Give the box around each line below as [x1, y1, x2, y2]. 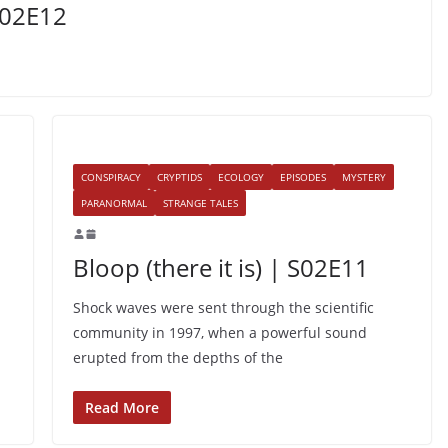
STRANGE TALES [162, 195, 238, 210]
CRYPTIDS [156, 169, 202, 184]
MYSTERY [341, 169, 386, 184]
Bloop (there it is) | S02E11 [72, 250, 369, 284]
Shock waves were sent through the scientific [72, 297, 374, 317]
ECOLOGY [217, 169, 264, 184]
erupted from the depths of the [72, 347, 283, 367]
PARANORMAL [80, 195, 147, 210]
